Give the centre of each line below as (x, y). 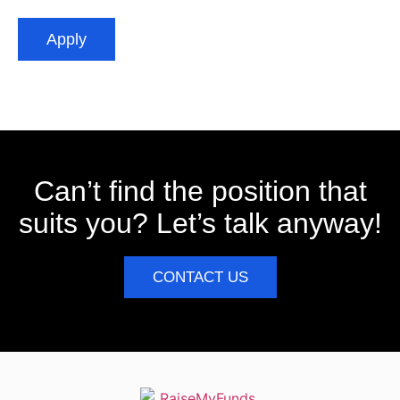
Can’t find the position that (200, 192)
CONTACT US (200, 278)
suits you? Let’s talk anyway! (200, 224)
